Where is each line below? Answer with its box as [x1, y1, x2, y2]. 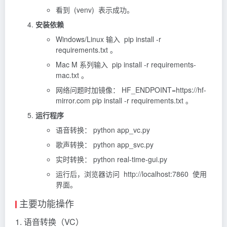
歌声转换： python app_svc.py [56, 139, 154, 149]
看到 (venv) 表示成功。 [56, 4, 134, 15]
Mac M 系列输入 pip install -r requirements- [56, 59, 196, 69]
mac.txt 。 [56, 69, 88, 80]
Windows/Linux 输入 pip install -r [56, 33, 161, 44]
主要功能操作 [19, 196, 74, 210]
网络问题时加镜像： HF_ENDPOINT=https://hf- [56, 84, 206, 95]
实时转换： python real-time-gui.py [56, 154, 167, 164]
